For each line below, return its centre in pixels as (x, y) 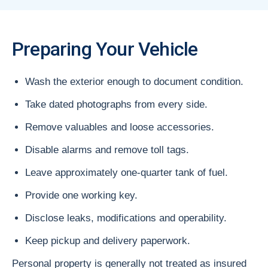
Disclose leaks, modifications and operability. (126, 218)
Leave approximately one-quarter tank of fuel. (127, 172)
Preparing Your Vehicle (105, 49)
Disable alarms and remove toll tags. (107, 150)
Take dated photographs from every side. (116, 104)
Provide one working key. (81, 195)
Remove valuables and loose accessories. (120, 127)
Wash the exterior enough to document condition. (134, 81)
